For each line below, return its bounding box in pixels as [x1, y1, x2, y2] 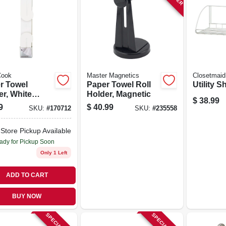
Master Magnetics [86, 72, 139, 79]
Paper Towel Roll [86, 80, 151, 89]
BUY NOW [12, 193, 42, 200]
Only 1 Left [40, 149, 67, 155]
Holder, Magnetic [86, 89, 151, 98]
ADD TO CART [6, 172, 48, 179]
